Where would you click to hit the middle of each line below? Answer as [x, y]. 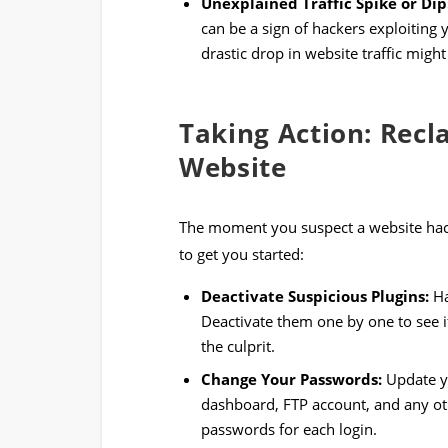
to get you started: [241, 253]
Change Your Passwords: [292, 378]
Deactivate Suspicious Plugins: [315, 296]
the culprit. [238, 346]
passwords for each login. [289, 428]
